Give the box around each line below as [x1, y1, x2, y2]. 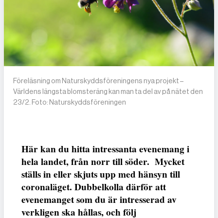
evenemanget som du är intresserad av [21, 193, 177, 207]
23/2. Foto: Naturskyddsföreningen [13, 98, 127, 107]
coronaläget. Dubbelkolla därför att [21, 180, 166, 194]
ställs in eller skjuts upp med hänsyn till [21, 167, 180, 182]
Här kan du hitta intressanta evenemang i [21, 142, 189, 156]
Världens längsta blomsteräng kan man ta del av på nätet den [13, 88, 203, 96]
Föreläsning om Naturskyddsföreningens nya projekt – [13, 77, 184, 85]
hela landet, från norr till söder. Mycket [21, 155, 184, 169]
